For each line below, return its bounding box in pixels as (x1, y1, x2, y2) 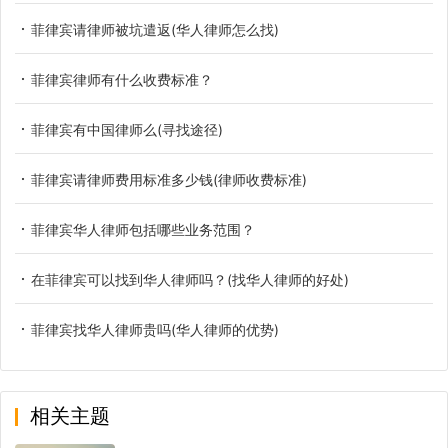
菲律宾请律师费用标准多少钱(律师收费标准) (31, 171, 307, 189)
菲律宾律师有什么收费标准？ (31, 71, 213, 89)
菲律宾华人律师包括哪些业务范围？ (31, 221, 255, 239)
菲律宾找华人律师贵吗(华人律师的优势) (31, 321, 279, 339)
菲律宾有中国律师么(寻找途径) (31, 121, 223, 139)
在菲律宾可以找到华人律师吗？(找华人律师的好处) (31, 271, 349, 289)
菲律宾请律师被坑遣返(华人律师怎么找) (31, 21, 279, 39)
